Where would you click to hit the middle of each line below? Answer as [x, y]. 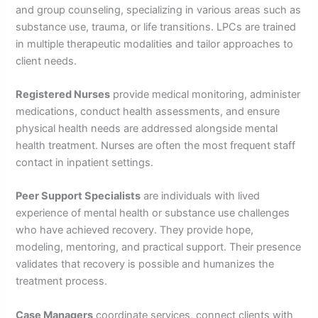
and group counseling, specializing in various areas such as [159, 10]
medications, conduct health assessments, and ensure [148, 112]
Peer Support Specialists [78, 196]
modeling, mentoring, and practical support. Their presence [159, 247]
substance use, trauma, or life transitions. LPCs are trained [156, 27]
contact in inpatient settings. [85, 163]
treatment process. [62, 281]
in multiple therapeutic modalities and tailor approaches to [155, 44]
